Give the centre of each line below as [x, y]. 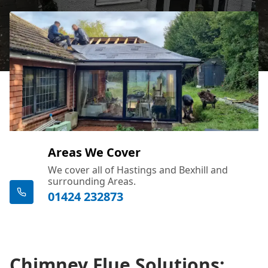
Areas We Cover [94, 152]
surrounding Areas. [92, 181]
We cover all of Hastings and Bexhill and [138, 170]
